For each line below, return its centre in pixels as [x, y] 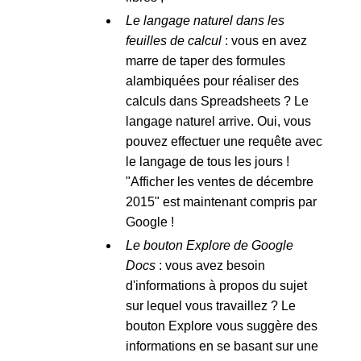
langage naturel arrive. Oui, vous [218, 121]
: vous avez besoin [210, 266]
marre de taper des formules [205, 61]
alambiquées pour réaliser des [212, 81]
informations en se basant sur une [222, 346]
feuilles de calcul [173, 41]
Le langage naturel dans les [205, 21]
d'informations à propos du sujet [216, 286]
